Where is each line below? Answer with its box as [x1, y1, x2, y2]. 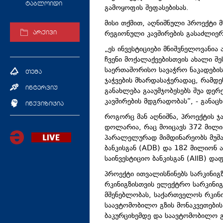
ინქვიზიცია [25, 101, 64, 107]
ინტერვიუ [25, 85, 58, 91]
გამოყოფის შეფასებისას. [105, 3, 189, 14]
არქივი [33, 30, 57, 36]
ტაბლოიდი [25, 1, 62, 7]
